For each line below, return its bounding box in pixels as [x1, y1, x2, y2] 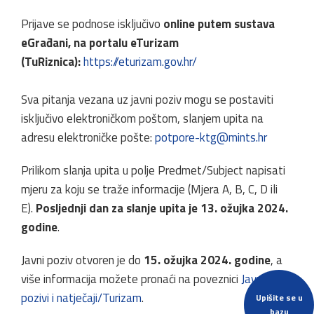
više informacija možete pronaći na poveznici [21, 269, 241, 288]
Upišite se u [255, 290, 303, 304]
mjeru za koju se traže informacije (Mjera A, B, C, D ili [21, 179, 278, 198]
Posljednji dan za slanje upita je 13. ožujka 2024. [36, 198, 288, 217]
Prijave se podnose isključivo [21, 14, 163, 33]
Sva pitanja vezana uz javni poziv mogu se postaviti [21, 90, 273, 109]
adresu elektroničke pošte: [21, 128, 155, 146]
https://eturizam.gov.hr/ [83, 52, 197, 71]
